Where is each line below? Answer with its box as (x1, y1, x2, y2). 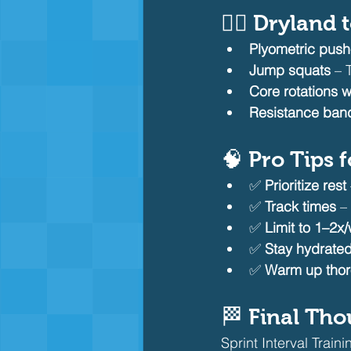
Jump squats (249, 61, 331, 79)
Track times (265, 197, 336, 215)
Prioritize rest (265, 176, 346, 194)
